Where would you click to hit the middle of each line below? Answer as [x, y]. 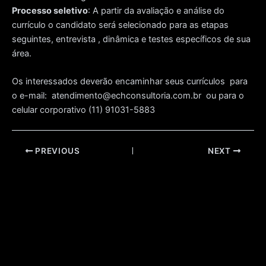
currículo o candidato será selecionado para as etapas [120, 25]
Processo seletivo [50, 10]
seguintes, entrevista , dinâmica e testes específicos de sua [131, 39]
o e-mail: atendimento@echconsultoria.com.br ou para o [128, 96]
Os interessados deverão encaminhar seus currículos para [130, 82]
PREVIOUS [56, 151]
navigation [32, 164]
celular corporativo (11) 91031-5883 [83, 110]
